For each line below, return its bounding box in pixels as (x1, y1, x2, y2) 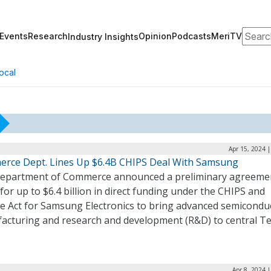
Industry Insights (68, 31, 139, 42)
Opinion (139, 31, 172, 41)
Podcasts (172, 31, 211, 41)
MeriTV (211, 31, 242, 41)
